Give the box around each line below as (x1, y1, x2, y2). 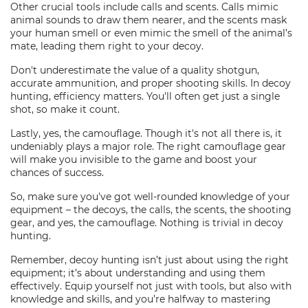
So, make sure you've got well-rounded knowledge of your (10, 190, 290, 203)
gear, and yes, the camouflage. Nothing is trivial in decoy (10, 217, 283, 229)
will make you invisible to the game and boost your (10, 153, 257, 166)
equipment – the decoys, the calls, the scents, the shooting (10, 203, 291, 216)
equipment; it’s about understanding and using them (10, 267, 265, 279)
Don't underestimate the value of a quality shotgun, (10, 64, 259, 76)
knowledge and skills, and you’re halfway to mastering (10, 293, 271, 305)
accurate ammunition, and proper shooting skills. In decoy (10, 77, 291, 89)
